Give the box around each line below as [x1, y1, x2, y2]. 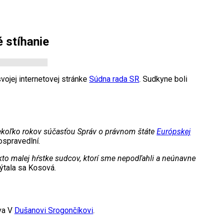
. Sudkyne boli [139, 74, 187, 84]
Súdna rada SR [89, 74, 139, 84]
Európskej [157, 126, 191, 136]
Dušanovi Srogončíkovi [14, 206, 93, 216]
